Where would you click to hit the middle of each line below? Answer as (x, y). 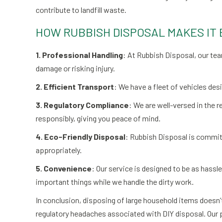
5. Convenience (64, 168)
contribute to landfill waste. (81, 10)
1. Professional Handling (79, 55)
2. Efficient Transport (75, 86)
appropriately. (59, 150)
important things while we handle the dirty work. (115, 182)
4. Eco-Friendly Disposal (81, 137)
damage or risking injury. (75, 68)
